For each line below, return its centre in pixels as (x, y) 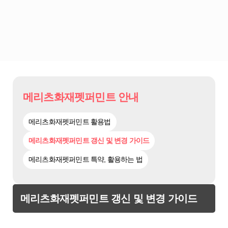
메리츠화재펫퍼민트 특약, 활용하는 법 (85, 159)
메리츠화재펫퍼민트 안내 (81, 97)
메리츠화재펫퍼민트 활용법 (70, 122)
